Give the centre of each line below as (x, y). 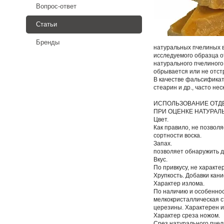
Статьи (46, 24)
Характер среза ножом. (187, 216)
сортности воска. (178, 136)
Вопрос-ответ (56, 6)
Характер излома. (179, 184)
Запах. (163, 144)
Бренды (48, 42)
